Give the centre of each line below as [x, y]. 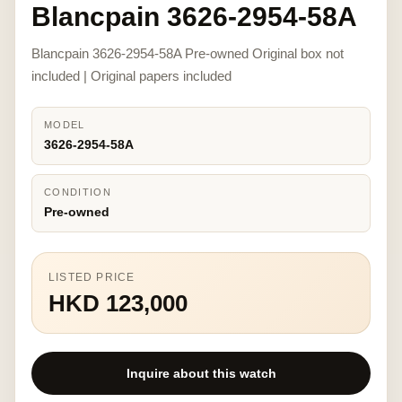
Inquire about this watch [201, 373]
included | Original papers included [131, 76]
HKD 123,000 [118, 303]
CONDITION [78, 192]
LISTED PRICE [92, 277]
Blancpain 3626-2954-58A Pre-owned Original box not [188, 53]
